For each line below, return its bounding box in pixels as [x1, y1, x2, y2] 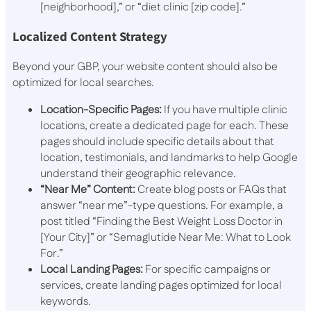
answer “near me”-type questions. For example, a [40, 197, 283, 214]
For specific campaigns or [143, 261, 271, 278]
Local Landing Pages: [40, 261, 143, 278]
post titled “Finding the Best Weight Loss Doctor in [40, 213, 283, 230]
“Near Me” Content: [40, 181, 135, 198]
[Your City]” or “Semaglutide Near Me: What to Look [40, 229, 291, 246]
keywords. [40, 293, 91, 310]
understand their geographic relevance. [40, 165, 236, 182]
